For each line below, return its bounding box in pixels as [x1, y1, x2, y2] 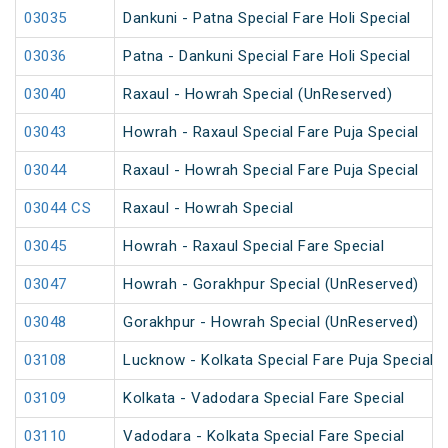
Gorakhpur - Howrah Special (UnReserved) [123, 313, 419, 332]
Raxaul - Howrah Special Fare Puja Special [123, 161, 419, 180]
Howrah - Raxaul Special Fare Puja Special [123, 123, 419, 142]
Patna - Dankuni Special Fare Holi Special [123, 47, 411, 66]
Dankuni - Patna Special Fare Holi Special [123, 9, 411, 28]
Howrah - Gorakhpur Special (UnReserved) [123, 275, 419, 294]
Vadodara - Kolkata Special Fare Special [123, 427, 405, 446]
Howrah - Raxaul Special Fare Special [123, 237, 384, 256]
